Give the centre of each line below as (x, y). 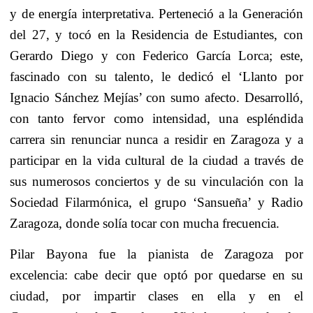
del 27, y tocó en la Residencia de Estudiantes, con (156, 35)
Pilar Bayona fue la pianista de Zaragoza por (156, 254)
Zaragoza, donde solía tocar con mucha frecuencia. (145, 224)
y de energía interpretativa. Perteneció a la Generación (156, 14)
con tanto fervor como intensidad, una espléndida (156, 119)
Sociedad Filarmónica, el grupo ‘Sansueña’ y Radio (156, 203)
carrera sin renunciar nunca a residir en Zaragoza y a (156, 140)
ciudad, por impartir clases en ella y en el (156, 296)
